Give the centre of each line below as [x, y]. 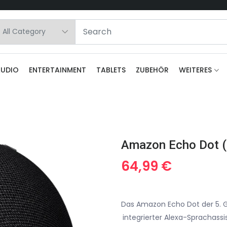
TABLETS [111, 70]
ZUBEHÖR [152, 70]
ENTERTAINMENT [58, 70]
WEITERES [195, 70]
